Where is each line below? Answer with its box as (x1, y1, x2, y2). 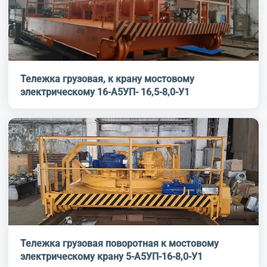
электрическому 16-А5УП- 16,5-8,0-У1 (20, 86, 190, 98)
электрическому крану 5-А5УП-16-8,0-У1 (126, 251, 203, 263)
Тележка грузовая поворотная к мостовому (20, 238, 219, 250)
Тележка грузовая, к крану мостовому (20, 73, 194, 85)
